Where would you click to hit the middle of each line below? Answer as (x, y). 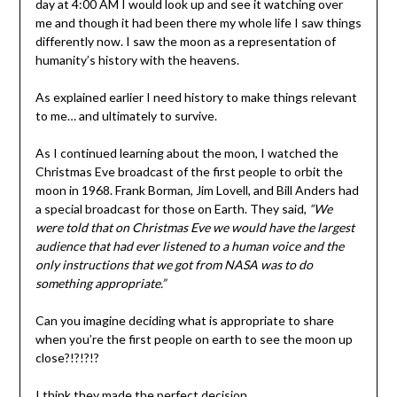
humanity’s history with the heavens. (138, 59)
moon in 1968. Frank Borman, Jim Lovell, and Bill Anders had (197, 190)
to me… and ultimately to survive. (127, 115)
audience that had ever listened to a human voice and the (189, 245)
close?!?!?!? (67, 357)
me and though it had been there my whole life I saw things (198, 22)
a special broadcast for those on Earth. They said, (172, 208)
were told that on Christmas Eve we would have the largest (195, 227)
